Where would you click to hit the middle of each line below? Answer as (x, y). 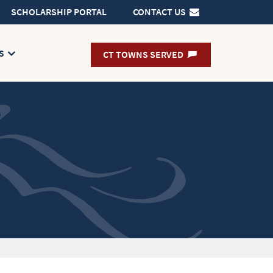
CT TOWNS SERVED (144, 55)
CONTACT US (160, 12)
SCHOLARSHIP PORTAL (59, 12)
